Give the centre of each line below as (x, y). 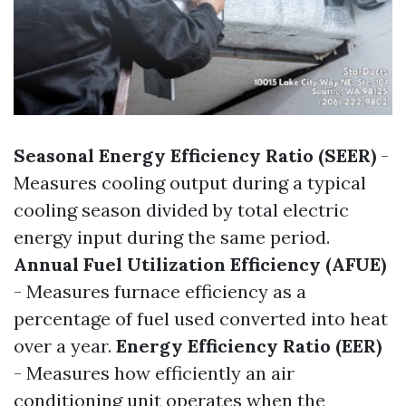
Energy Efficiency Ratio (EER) (249, 346)
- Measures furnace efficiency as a (160, 292)
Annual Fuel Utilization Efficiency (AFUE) (200, 265)
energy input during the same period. (172, 237)
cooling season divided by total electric (181, 210)
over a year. (65, 346)
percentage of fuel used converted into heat (201, 319)
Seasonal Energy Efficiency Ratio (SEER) (195, 156)
